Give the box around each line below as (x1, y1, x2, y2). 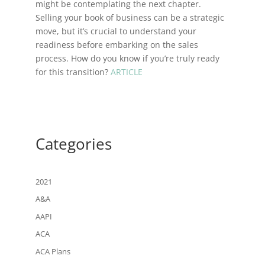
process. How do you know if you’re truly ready (35, 52, 219, 64)
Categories (35, 132, 112, 154)
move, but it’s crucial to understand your (35, 25, 196, 37)
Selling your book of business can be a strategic (35, 11, 224, 23)
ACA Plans (35, 245, 70, 257)
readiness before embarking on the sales (35, 38, 198, 50)
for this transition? (35, 66, 108, 77)
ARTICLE (108, 66, 143, 77)
